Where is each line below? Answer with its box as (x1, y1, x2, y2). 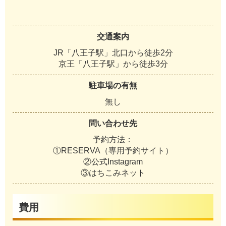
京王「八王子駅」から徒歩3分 (58, 59, 168, 68)
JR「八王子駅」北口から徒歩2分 (53, 48, 173, 57)
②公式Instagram (83, 157, 143, 166)
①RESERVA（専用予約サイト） (53, 146, 173, 155)
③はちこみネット (81, 168, 145, 177)
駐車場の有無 (89, 81, 137, 90)
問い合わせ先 (89, 119, 137, 128)
